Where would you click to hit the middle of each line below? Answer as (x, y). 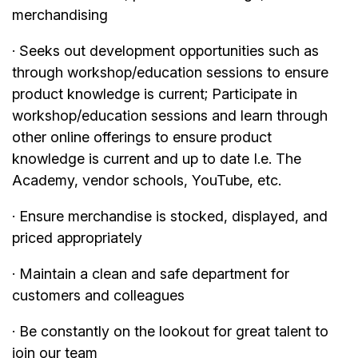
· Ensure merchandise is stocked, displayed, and (170, 217)
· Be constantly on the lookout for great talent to (170, 332)
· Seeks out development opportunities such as (165, 51)
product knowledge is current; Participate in (155, 94)
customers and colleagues (98, 296)
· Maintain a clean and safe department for (151, 274)
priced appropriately (77, 238)
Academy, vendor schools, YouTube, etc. (147, 181)
